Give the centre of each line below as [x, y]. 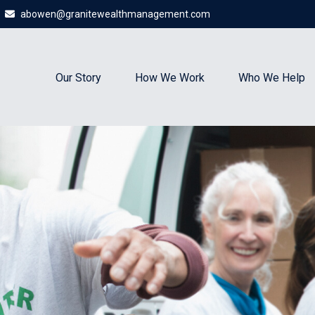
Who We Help [272, 77]
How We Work [170, 77]
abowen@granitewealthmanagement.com [116, 14]
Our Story [79, 77]
